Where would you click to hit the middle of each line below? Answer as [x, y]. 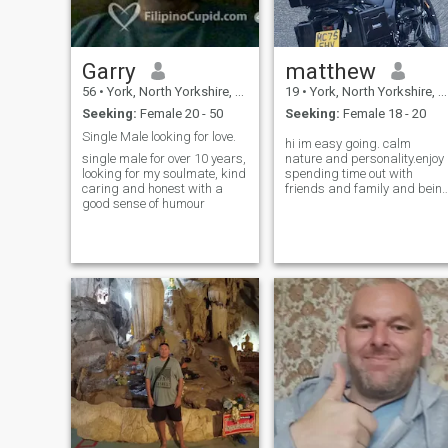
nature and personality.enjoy [364, 159]
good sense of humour [143, 204]
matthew [330, 70]
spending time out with [348, 174]
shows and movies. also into [363, 219]
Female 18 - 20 [382, 114]
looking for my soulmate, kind [163, 174]
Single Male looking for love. [158, 136]
